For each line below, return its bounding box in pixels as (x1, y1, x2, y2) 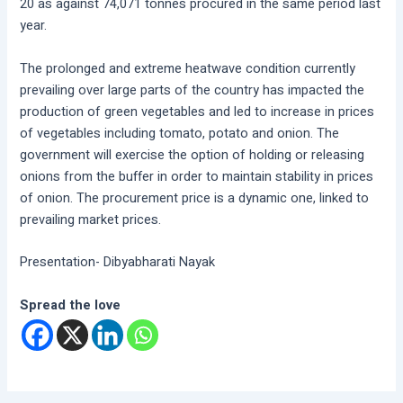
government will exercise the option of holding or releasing (20, 145, 365, 165)
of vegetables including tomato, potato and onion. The (20, 123, 340, 143)
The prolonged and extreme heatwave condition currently (20, 58, 356, 78)
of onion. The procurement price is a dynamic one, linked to (20, 188, 370, 208)
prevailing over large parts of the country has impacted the (20, 80, 365, 100)
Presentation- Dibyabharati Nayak (20, 253, 216, 273)
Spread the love (20, 295, 121, 315)
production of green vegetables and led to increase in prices (20, 102, 375, 121)
